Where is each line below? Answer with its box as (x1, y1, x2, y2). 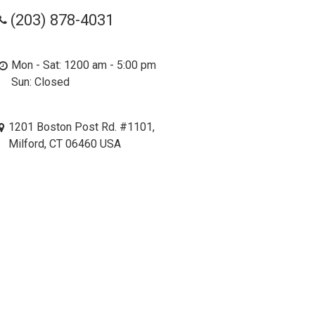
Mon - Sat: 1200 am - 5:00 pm (11, 58, 157, 72)
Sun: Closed (11, 75, 70, 89)
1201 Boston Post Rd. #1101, (8, 120, 155, 134)
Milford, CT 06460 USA (8, 137, 122, 151)
